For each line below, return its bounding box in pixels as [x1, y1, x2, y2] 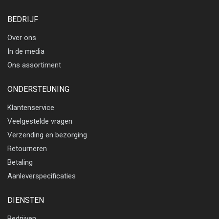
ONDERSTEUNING [7, 84, 69, 94]
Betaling [7, 157, 33, 167]
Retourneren [7, 144, 47, 153]
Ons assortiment [7, 60, 61, 69]
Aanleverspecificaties [7, 171, 76, 180]
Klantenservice [7, 103, 54, 112]
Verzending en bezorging [7, 130, 87, 139]
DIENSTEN [7, 195, 44, 205]
